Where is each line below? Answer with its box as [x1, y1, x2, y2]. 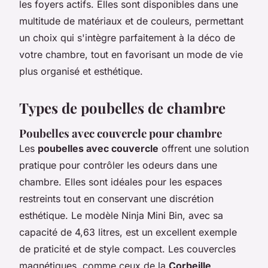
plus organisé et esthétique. [19, 65, 143, 77]
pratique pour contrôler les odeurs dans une [19, 159, 217, 171]
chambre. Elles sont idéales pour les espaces [19, 175, 222, 188]
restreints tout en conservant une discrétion [19, 192, 214, 205]
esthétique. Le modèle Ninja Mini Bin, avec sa [19, 209, 223, 221]
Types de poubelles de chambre [19, 98, 226, 117]
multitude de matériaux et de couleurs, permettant [19, 14, 243, 27]
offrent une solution [159, 142, 249, 154]
